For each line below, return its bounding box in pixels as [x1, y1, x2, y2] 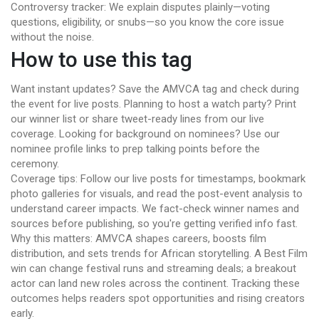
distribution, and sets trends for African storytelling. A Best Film [11, 247, 308, 260]
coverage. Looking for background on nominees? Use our [11, 127, 280, 140]
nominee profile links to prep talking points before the [11, 142, 260, 155]
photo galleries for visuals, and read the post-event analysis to [11, 187, 303, 200]
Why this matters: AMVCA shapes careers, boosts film [11, 232, 266, 245]
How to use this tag [11, 47, 192, 72]
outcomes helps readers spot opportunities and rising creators [11, 292, 305, 305]
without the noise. [11, 31, 94, 43]
